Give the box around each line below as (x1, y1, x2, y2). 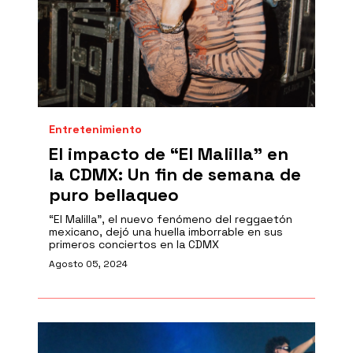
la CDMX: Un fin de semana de (49, 163, 301, 185)
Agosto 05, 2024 (49, 258, 128, 270)
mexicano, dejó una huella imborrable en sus (49, 225, 283, 239)
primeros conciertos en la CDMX (49, 237, 219, 251)
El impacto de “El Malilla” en (49, 143, 288, 165)
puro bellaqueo (49, 184, 179, 206)
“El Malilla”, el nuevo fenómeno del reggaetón (49, 212, 292, 226)
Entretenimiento (49, 122, 142, 136)
